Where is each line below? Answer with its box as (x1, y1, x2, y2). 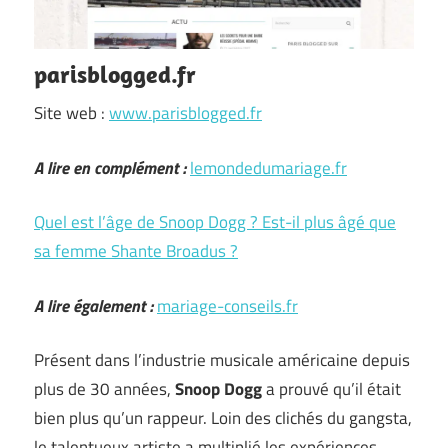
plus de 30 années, (34, 376, 175, 402)
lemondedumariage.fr (190, 154, 347, 181)
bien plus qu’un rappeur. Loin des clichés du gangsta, (34, 405, 412, 431)
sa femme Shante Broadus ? (34, 238, 238, 264)
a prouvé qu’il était (262, 376, 401, 402)
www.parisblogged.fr (109, 100, 262, 126)
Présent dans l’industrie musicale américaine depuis (34, 347, 410, 373)
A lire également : (34, 292, 153, 319)
